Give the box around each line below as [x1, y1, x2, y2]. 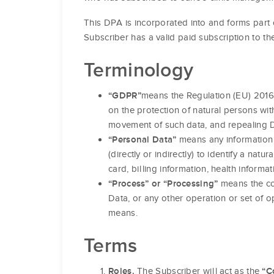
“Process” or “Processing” [108, 179, 218, 189]
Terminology [84, 59, 194, 81]
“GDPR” [108, 91, 141, 101]
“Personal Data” [108, 135, 177, 145]
